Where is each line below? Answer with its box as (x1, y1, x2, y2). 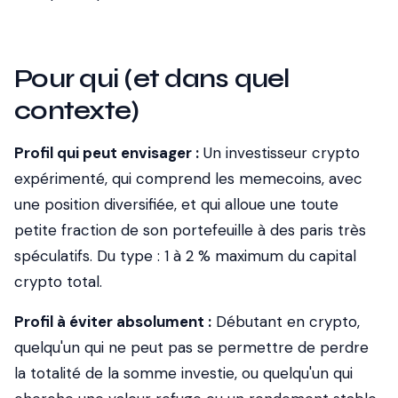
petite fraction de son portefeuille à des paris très (14, 220, 366, 240)
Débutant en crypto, (211, 312, 360, 331)
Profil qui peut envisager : (14, 143, 199, 163)
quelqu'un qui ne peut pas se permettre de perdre (14, 338, 369, 357)
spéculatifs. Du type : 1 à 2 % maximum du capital (14, 246, 356, 266)
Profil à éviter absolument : (14, 312, 211, 331)
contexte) (14, 94, 139, 126)
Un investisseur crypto (199, 143, 360, 163)
